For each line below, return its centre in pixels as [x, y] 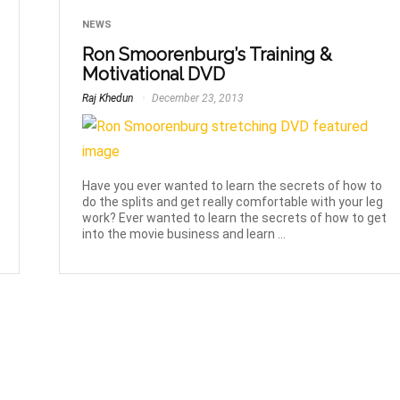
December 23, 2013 [197, 98]
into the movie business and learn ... [184, 234]
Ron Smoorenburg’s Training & [208, 54]
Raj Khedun [108, 98]
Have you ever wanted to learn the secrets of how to [233, 186]
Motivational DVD [154, 74]
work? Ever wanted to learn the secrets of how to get [235, 218]
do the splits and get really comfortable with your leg [233, 202]
